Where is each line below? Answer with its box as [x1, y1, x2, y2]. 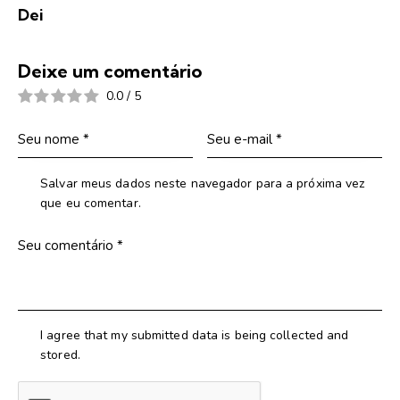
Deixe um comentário [18, 59, 202, 82]
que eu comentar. [40, 194, 141, 212]
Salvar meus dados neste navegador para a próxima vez [40, 174, 365, 192]
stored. [40, 346, 80, 364]
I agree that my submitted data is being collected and [40, 327, 349, 345]
